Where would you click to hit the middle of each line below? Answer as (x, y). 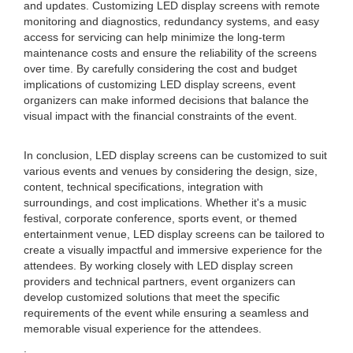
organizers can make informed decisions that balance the (166, 100)
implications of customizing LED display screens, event (160, 84)
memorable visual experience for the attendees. (143, 329)
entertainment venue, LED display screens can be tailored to (174, 234)
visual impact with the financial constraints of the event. (160, 116)
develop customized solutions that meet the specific (152, 297)
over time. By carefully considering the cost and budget (160, 69)
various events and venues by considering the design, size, (171, 171)
